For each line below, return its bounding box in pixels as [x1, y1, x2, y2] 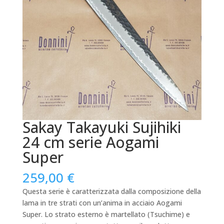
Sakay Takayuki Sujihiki [22, 117, 181, 138]
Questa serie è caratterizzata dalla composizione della [22, 186, 201, 196]
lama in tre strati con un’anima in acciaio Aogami [22, 198, 182, 208]
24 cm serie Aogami [22, 132, 159, 153]
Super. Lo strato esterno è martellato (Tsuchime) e [22, 209, 190, 219]
